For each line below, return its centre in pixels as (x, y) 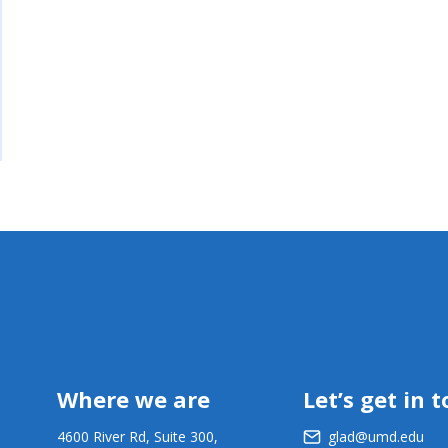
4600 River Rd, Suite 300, (138, 436)
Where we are (134, 399)
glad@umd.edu (375, 436)
